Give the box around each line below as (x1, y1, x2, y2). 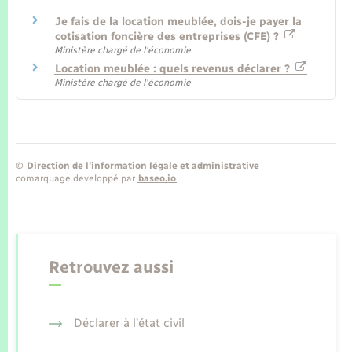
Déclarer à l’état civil (73, 315, 185, 330)
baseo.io (138, 173, 176, 185)
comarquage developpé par (16, 173, 137, 185)
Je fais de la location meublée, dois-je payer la (55, 15, 302, 29)
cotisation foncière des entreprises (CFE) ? (55, 30, 282, 44)
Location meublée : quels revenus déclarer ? (55, 62, 293, 76)
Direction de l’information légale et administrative (27, 160, 259, 172)
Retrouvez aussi (49, 256, 174, 277)
